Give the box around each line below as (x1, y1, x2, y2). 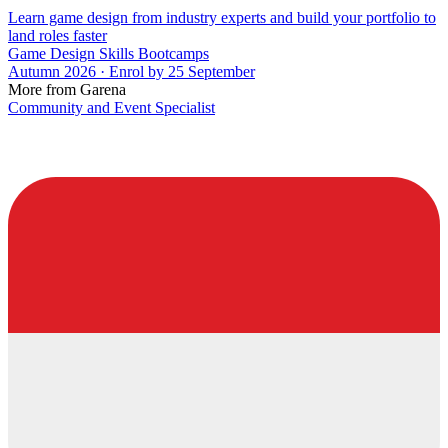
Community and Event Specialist (8, 98, 215, 116)
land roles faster (8, 26, 107, 44)
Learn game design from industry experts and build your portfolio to (8, 8, 436, 26)
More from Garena (8, 80, 126, 98)
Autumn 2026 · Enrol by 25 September (8, 62, 255, 80)
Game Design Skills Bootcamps (8, 44, 209, 62)
